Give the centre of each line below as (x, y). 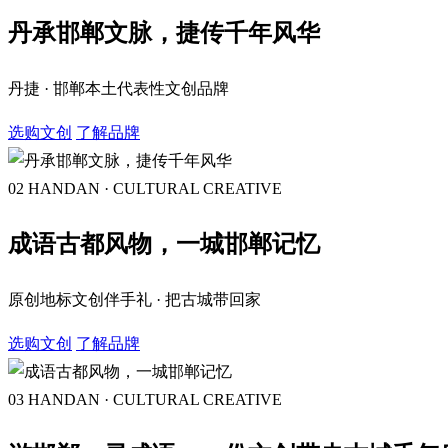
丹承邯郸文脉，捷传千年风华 (164, 33)
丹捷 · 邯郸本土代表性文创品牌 (118, 89)
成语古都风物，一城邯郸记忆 (164, 244)
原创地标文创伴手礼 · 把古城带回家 (134, 299)
